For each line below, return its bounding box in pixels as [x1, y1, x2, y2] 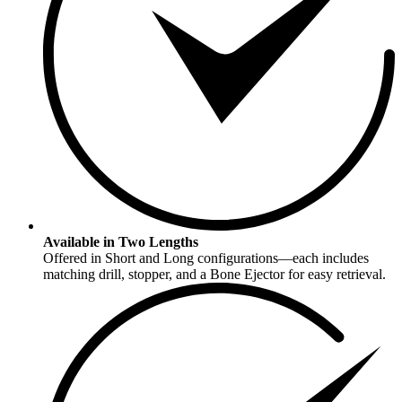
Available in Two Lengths [43, 233, 198, 249]
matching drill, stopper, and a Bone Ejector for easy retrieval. [43, 266, 386, 282]
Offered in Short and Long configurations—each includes [43, 249, 369, 266]
